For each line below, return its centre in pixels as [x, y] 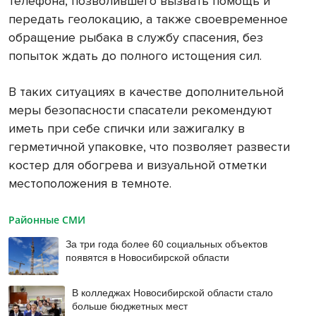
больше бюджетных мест [129, 305]
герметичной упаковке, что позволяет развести [149, 146]
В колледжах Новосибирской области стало [172, 292]
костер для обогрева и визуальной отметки [138, 165]
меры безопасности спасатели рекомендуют [140, 110]
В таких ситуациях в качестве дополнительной [146, 91]
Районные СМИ [47, 219]
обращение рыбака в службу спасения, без [136, 37]
